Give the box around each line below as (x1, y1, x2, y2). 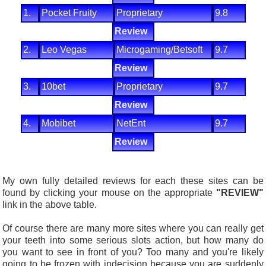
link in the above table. (2, 199, 97, 210)
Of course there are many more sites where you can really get (2, 223, 264, 234)
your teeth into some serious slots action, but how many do (2, 235, 264, 246)
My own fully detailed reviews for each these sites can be (2, 176, 264, 186)
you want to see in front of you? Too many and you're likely (2, 247, 264, 258)
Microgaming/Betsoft (116, 45, 202, 55)
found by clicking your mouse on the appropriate (2, 188, 216, 198)
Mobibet (41, 118, 75, 129)
